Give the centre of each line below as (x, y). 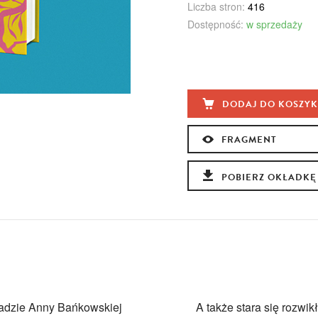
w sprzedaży (274, 24)
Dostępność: (215, 24)
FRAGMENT (249, 139)
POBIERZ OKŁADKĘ (269, 177)
